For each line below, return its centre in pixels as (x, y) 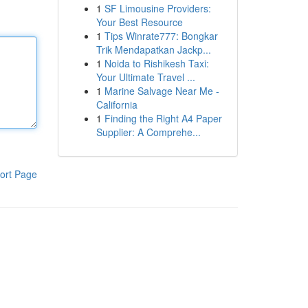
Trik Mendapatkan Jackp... (153, 49)
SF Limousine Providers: (157, 8)
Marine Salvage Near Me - (162, 91)
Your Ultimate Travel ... (145, 77)
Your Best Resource (139, 22)
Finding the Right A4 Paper (163, 118)
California (117, 104)
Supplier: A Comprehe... (148, 132)
